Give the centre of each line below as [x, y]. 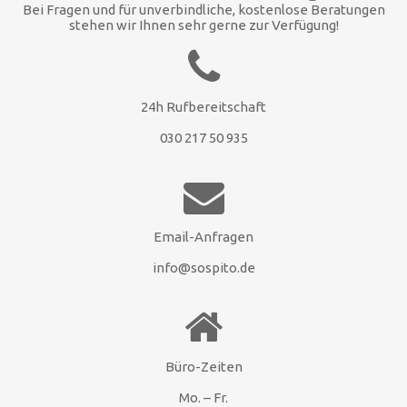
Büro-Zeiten [203, 367]
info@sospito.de [203, 268]
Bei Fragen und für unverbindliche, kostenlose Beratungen [203, 10]
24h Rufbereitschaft [203, 107]
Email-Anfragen [203, 237]
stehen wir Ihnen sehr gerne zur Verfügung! [203, 25]
